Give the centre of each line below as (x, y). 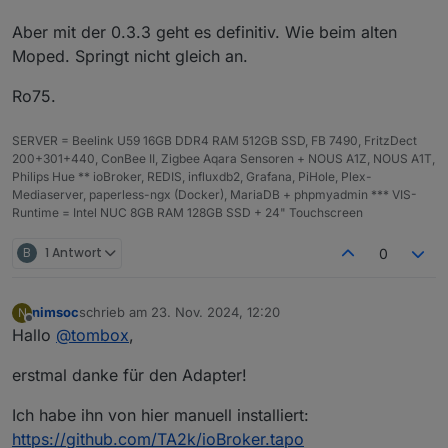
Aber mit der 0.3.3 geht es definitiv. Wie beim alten (204, 31)
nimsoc (55, 312)
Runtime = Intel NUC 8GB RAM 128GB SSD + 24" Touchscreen (187, 212)
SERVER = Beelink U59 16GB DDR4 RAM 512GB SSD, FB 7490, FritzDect (214, 140)
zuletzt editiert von (135, 320)
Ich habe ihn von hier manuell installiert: (160, 414)
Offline (48, 326)
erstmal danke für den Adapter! (129, 374)
